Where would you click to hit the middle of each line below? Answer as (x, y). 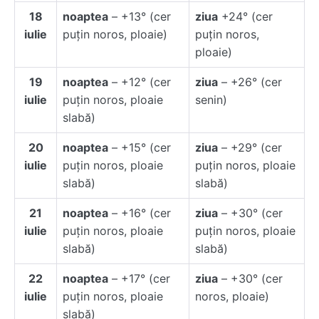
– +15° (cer (140, 147)
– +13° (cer (140, 16)
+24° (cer (245, 16)
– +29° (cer (250, 147)
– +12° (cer (140, 82)
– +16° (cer (140, 213)
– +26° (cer (250, 82)
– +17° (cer (139, 278)
